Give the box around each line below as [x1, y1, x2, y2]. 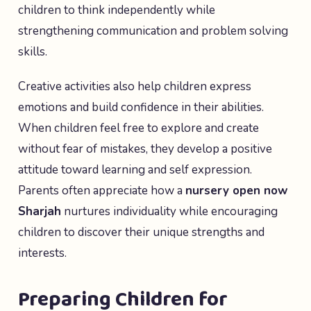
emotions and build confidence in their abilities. [18, 99, 264, 115]
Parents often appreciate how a [18, 183, 185, 199]
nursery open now [185, 183, 288, 199]
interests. [18, 245, 67, 261]
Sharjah [18, 203, 61, 219]
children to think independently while [18, 2, 215, 18]
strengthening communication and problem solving [18, 23, 288, 39]
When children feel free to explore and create [18, 120, 259, 136]
